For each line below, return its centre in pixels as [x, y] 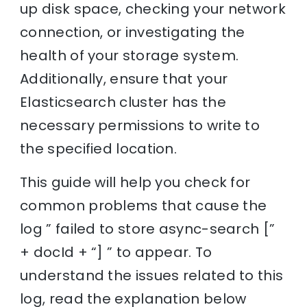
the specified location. [99, 148]
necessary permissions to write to [140, 125]
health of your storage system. [130, 55]
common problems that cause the [144, 205]
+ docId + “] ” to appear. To [116, 252]
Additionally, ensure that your [124, 78]
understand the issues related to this [152, 275]
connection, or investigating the [133, 32]
